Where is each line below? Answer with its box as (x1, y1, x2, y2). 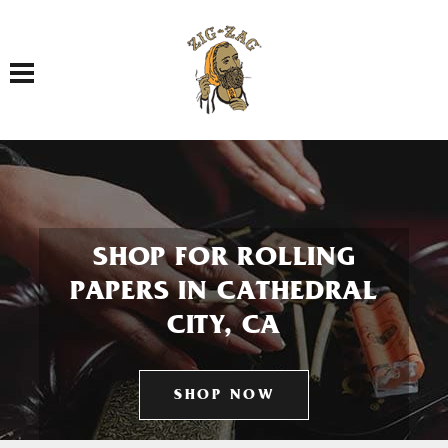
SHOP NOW (174, 389, 274, 404)
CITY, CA (166, 314, 282, 342)
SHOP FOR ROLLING (93, 246, 355, 274)
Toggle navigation (21, 52, 88, 71)
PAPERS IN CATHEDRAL (69, 280, 379, 308)
